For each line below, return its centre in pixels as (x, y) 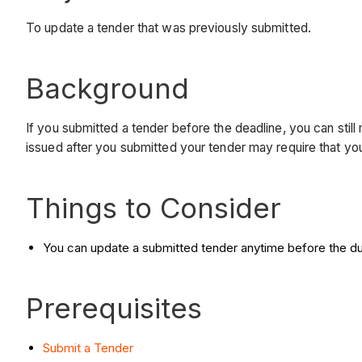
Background (107, 88)
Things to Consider (154, 208)
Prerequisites (114, 308)
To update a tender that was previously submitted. (168, 27)
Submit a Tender (88, 348)
